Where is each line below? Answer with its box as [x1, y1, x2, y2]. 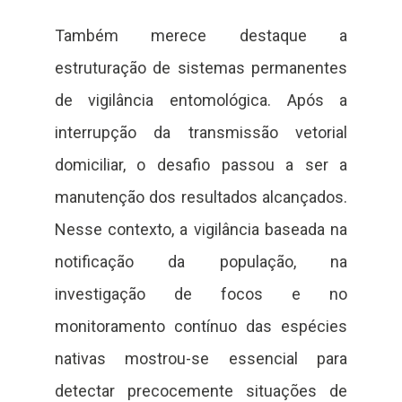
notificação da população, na [54, 251, 348, 271]
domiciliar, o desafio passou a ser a [54, 154, 348, 174]
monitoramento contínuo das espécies [54, 316, 348, 336]
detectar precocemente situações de [54, 380, 348, 400]
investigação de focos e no [54, 284, 348, 303]
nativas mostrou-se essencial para [54, 348, 348, 368]
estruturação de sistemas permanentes [54, 57, 348, 77]
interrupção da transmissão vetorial [54, 122, 348, 142]
